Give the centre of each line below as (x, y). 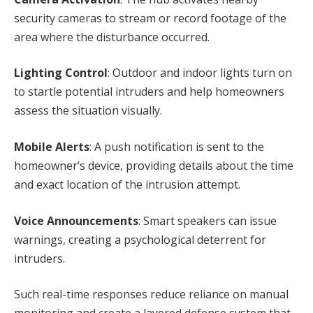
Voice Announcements (76, 220)
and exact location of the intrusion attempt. (127, 184)
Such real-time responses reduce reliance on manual (151, 294)
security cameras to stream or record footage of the (150, 18)
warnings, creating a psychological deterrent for (140, 239)
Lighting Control (61, 73)
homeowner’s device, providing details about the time (154, 166)
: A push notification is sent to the (177, 147)
